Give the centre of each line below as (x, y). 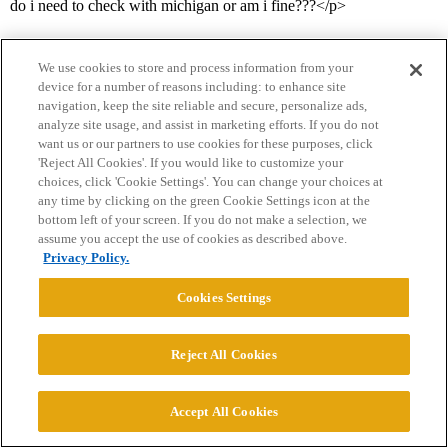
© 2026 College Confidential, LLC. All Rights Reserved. (224, 377)
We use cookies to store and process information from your (196, 67)
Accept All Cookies (224, 411)
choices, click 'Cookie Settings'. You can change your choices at (211, 181)
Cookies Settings (224, 297)
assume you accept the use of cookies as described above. (193, 238)
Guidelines (190, 174)
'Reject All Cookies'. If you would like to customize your (191, 162)
